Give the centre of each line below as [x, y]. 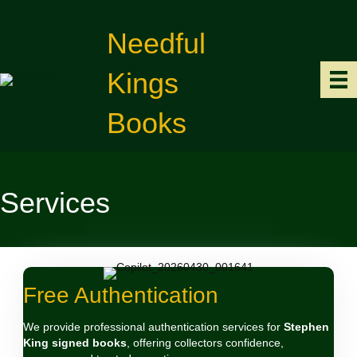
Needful [157, 43]
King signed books [75, 343]
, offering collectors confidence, [205, 343]
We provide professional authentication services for [153, 327]
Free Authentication [121, 295]
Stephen [306, 327]
